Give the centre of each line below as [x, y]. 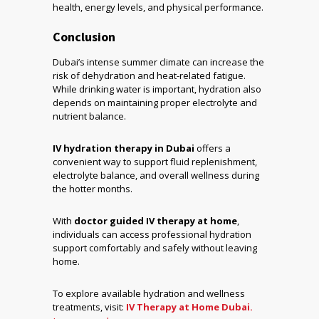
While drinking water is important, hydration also [157, 89]
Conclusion [84, 37]
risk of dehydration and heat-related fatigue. [149, 76]
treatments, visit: [88, 307]
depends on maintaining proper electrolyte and [155, 103]
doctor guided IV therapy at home [156, 221]
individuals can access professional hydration [152, 235]
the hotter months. [93, 189]
